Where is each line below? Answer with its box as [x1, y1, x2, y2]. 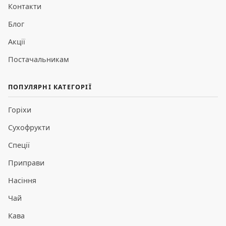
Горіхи [8, 105, 31, 115]
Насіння [8, 176, 36, 186]
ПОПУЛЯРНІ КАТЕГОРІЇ [8, 83, 92, 92]
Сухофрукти [8, 123, 50, 133]
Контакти [8, 2, 41, 12]
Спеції [8, 140, 30, 150]
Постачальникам [8, 54, 69, 65]
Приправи [8, 158, 44, 168]
